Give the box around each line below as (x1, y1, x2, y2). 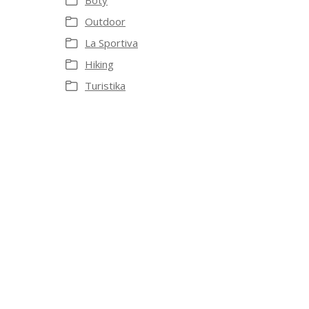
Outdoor (85, 14, 126, 28)
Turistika (85, 79, 126, 92)
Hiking (85, 57, 114, 71)
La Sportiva (85, 36, 138, 50)
